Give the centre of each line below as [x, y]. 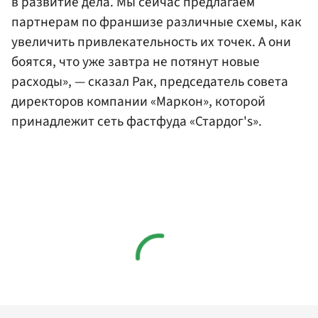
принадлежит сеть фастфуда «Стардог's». [137, 122]
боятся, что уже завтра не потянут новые [136, 62]
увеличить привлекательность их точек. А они [151, 42]
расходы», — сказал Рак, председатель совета [150, 82]
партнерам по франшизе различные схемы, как [157, 22]
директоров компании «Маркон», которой [138, 102]
